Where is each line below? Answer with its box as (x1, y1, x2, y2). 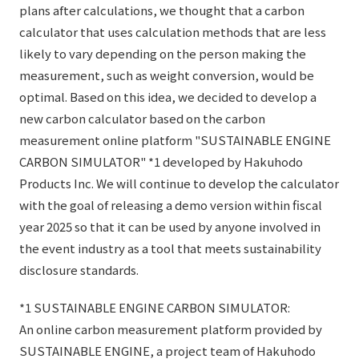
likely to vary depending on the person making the (19, 45, 306, 62)
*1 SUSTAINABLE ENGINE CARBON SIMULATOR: (19, 299, 290, 316)
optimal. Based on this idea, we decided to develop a (19, 88, 317, 105)
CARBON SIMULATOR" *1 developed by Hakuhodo (19, 153, 303, 170)
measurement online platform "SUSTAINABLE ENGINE (19, 131, 331, 148)
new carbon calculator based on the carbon (19, 110, 265, 127)
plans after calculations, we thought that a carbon (19, 2, 305, 18)
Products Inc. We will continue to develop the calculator (19, 175, 339, 192)
